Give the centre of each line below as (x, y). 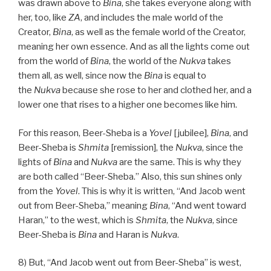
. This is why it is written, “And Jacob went (162, 191)
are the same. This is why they (179, 162)
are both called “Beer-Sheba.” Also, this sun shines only (130, 176)
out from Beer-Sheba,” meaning (84, 205)
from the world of (54, 61)
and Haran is (124, 234)
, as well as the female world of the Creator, (158, 32)
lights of (36, 162)
